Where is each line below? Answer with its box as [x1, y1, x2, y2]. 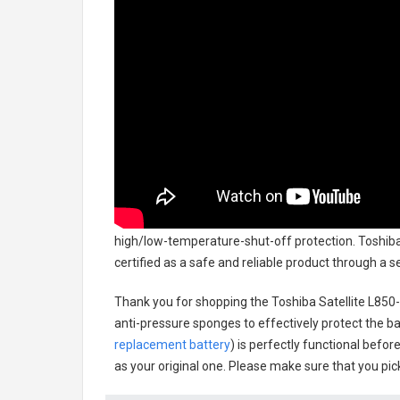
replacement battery [114, 337, 230, 352]
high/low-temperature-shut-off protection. [114, 234, 355, 248]
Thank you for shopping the [114, 295, 271, 309]
